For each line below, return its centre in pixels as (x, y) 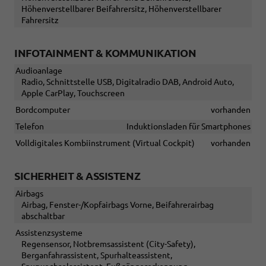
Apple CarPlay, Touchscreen (73, 94)
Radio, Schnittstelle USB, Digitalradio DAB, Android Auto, (128, 82)
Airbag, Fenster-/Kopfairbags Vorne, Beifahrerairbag (118, 205)
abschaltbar (43, 216)
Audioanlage (39, 71)
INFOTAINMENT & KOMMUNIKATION (105, 53)
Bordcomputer (43, 110)
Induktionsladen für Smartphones (189, 127)
